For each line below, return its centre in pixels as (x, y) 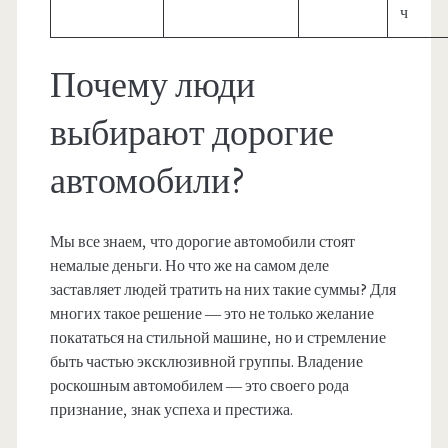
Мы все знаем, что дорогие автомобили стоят (202, 242)
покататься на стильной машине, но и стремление (217, 338)
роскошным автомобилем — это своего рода (199, 386)
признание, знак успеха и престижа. (171, 410)
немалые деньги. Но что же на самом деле (189, 266)
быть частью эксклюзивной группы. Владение (206, 362)
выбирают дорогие (191, 134)
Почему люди (152, 86)
